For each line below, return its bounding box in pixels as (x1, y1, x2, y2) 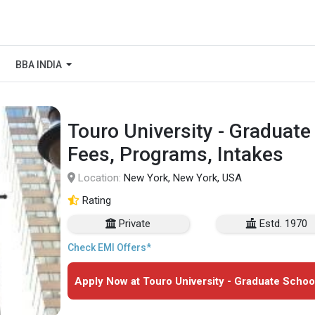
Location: (75, 172, 124, 185)
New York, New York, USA (124, 172, 242, 185)
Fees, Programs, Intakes (67, 143, 283, 167)
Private (119, 217, 151, 231)
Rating (82, 194, 111, 207)
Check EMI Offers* (67, 242, 151, 254)
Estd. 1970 (259, 217, 308, 231)
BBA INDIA (15, 59, 64, 70)
